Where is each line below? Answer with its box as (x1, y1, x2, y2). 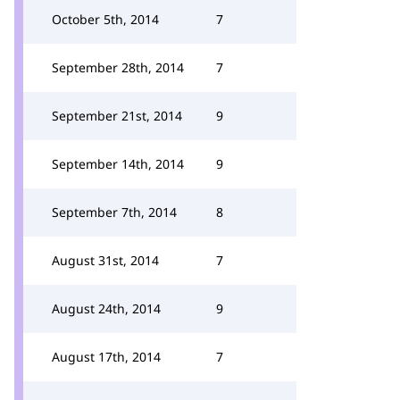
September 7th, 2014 (52, 204, 177, 221)
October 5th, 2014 (52, 11, 159, 28)
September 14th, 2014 (52, 155, 184, 172)
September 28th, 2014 (52, 59, 184, 76)
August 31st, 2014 (52, 252, 159, 269)
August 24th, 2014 (52, 300, 161, 317)
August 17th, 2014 (52, 348, 161, 365)
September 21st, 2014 (52, 107, 182, 124)
